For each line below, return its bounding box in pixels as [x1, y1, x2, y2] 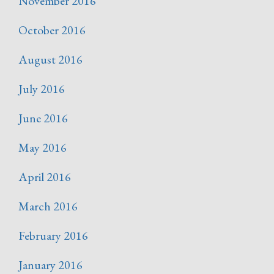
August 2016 [18, 51, 83, 68]
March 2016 [18, 198, 78, 215]
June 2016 [18, 110, 68, 127]
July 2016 [18, 81, 65, 97]
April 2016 [18, 169, 71, 185]
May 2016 [18, 139, 67, 156]
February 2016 [18, 228, 88, 244]
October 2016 [18, 22, 86, 39]
